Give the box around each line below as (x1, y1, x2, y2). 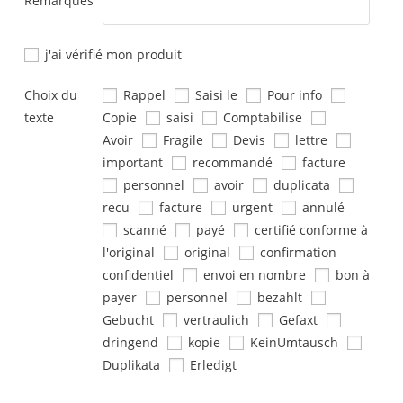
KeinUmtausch (246, 334, 338, 352)
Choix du (23, 86, 77, 104)
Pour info (263, 86, 322, 104)
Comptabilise (219, 109, 302, 127)
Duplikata (102, 356, 160, 374)
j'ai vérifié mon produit (44, 46, 182, 64)
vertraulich (179, 311, 249, 329)
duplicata (269, 176, 330, 194)
